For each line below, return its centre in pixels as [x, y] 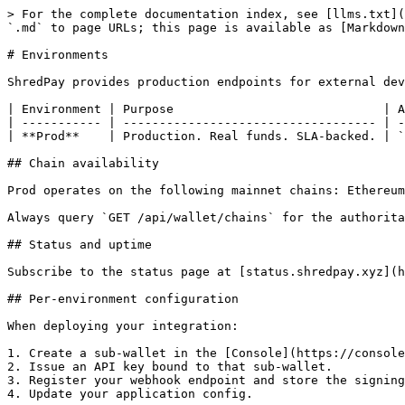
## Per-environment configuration [123, 299]
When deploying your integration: [123, 326]
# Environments [58, 55]
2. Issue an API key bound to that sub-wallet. [170, 367]
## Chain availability [83, 163]
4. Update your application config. [130, 394]
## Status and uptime [80, 245]
